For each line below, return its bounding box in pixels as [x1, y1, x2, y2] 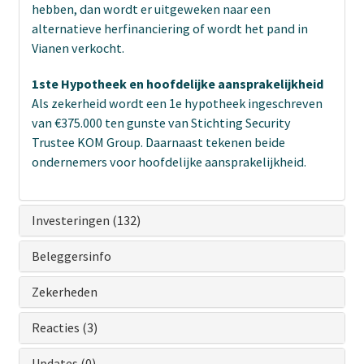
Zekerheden [32, 283, 97, 300]
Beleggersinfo [32, 247, 111, 264]
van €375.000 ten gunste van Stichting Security [32, 114, 291, 131]
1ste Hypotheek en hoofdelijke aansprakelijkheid [32, 75, 323, 92]
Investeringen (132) [32, 211, 141, 228]
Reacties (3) [32, 318, 97, 336]
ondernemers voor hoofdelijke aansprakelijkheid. [32, 153, 306, 170]
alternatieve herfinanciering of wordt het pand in [32, 19, 308, 37]
